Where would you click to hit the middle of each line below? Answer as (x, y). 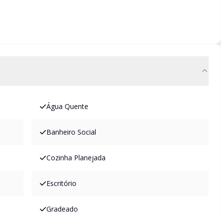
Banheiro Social (71, 132)
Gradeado (62, 209)
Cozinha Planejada (76, 158)
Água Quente (67, 106)
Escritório (61, 183)
